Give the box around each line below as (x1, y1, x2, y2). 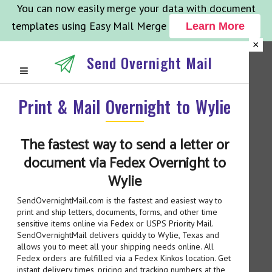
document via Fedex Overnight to (23, 152, 226, 176)
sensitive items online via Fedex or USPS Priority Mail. (17, 218, 213, 229)
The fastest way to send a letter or (20, 134, 229, 158)
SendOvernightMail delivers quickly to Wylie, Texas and (17, 229, 219, 241)
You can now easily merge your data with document (16, 1, 256, 15)
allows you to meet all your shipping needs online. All (17, 241, 214, 253)
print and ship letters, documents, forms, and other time (17, 206, 217, 218)
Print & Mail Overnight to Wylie (18, 93, 231, 119)
